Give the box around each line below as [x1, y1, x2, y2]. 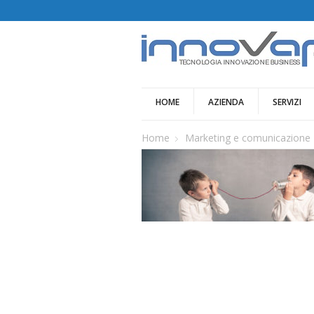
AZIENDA [208, 96, 244, 108]
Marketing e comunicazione [185, 131, 310, 144]
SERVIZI [273, 96, 301, 108]
